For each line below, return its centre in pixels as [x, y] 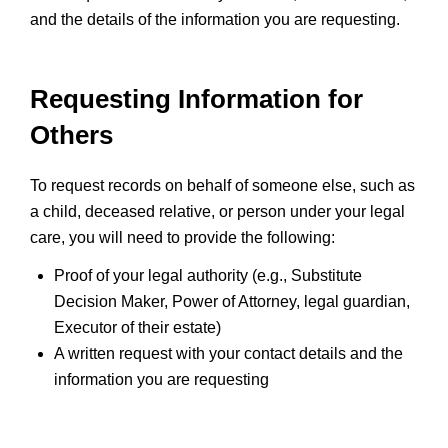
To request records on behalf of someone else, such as [222, 185]
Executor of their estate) [137, 327]
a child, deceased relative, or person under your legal [217, 211]
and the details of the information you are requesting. [215, 19]
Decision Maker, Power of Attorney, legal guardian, [232, 301]
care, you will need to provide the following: [182, 237]
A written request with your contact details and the [228, 353]
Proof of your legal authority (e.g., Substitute [208, 275]
